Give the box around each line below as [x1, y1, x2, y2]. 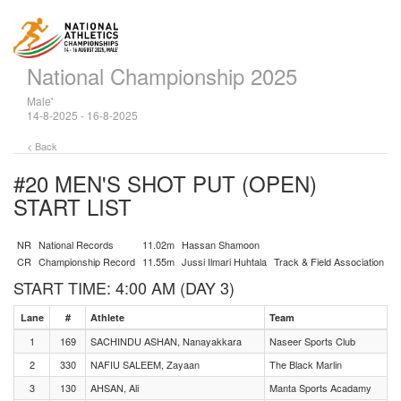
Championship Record [38, 254, 135, 269]
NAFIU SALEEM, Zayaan [90, 357, 200, 371]
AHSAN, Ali [90, 380, 139, 395]
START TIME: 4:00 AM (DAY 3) [13, 276, 235, 299]
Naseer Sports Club [269, 334, 355, 348]
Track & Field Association [274, 254, 384, 269]
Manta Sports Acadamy [269, 380, 371, 395]
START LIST [13, 191, 132, 222]
